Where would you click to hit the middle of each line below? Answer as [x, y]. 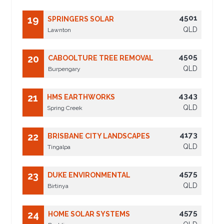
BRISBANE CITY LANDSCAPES [99, 136]
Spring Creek [65, 108]
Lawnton [59, 30]
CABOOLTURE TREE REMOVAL [101, 58]
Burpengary [64, 69]
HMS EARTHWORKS [81, 97]
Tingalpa [59, 147]
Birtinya [58, 186]
